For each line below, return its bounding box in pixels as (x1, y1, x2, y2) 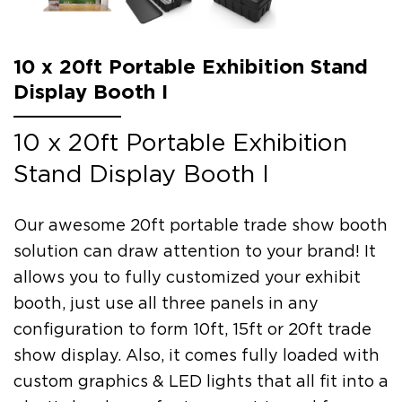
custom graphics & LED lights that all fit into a (13, 371, 389, 391)
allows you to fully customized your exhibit (13, 267, 361, 287)
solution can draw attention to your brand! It (13, 241, 376, 261)
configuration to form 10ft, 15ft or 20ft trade (13, 319, 371, 339)
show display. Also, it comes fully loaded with (13, 345, 380, 365)
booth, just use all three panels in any (13, 293, 319, 313)
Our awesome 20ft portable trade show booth (13, 215, 388, 235)
